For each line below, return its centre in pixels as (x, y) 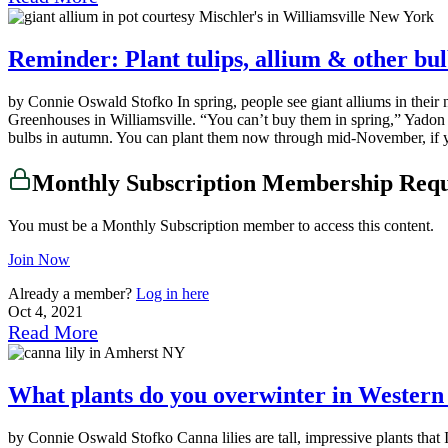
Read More (53, 331)
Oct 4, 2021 (45, 311)
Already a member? (72, 293)
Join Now (39, 259)
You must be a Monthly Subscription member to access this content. (221, 225)
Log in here (172, 293)
